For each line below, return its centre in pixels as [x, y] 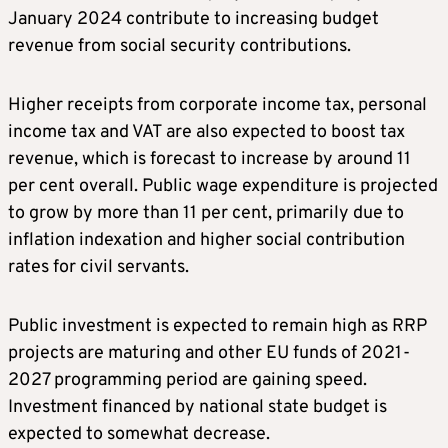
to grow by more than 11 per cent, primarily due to [206, 214]
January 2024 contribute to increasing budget [193, 20]
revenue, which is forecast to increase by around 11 [209, 160]
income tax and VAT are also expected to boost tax [206, 133]
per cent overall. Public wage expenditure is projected [223, 187]
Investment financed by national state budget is [197, 408]
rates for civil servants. [98, 268]
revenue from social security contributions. [179, 47]
